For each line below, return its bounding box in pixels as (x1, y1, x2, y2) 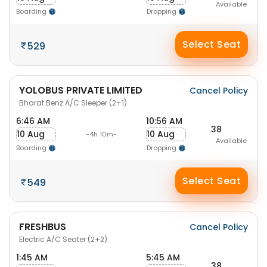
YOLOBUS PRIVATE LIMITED (19, 83, 142, 97)
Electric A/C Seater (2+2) (19, 234, 107, 244)
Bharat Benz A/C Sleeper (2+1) (19, 98, 127, 108)
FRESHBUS (19, 220, 66, 234)
